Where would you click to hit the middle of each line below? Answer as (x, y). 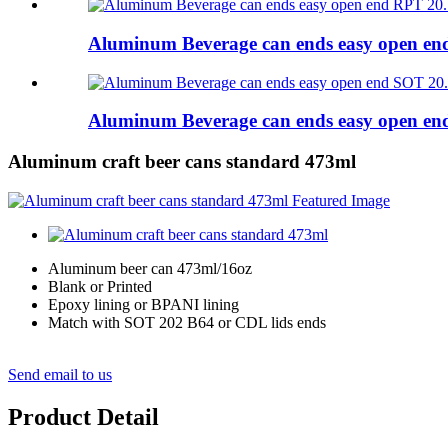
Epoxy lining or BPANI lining (143, 304)
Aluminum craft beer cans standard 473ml (182, 162)
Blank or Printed (100, 286)
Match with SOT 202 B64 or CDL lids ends (187, 322)
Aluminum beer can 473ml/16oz (150, 268)
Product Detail (83, 416)
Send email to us (60, 374)
